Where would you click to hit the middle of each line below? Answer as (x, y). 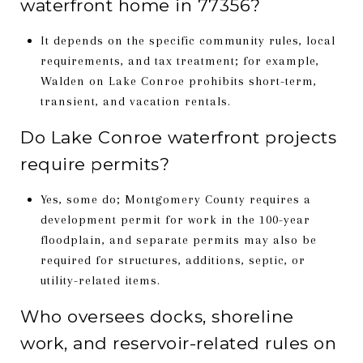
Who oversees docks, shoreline (157, 316)
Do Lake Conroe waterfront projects (178, 137)
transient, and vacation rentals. (135, 101)
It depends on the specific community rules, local (188, 40)
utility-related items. (100, 280)
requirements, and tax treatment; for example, (179, 60)
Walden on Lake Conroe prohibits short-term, (178, 81)
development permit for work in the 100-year (175, 219)
